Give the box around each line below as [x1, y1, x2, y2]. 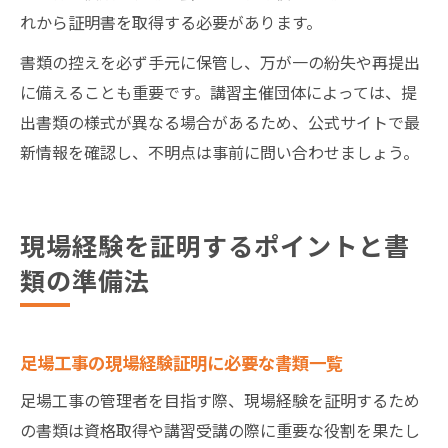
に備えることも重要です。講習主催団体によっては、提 [20, 79, 417, 104]
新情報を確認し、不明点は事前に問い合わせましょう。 [20, 139, 419, 164]
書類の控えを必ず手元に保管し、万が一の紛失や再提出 [20, 49, 420, 74]
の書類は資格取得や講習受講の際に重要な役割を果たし [20, 417, 420, 442]
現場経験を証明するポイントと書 [20, 225, 410, 263]
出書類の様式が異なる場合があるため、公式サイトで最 [20, 109, 420, 134]
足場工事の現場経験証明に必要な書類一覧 [20, 348, 343, 375]
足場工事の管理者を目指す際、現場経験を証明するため [20, 387, 420, 412]
